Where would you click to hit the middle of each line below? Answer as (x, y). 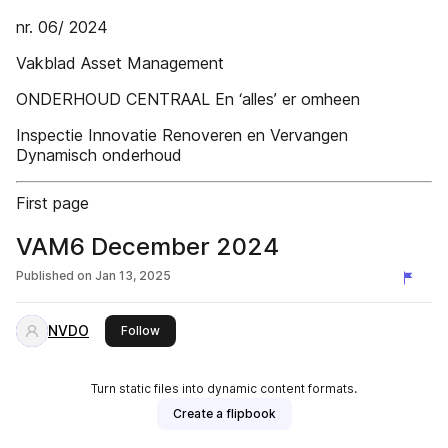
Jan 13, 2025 (133, 275)
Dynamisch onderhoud (99, 155)
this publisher (199, 329)
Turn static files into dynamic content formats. (224, 388)
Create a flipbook (224, 413)
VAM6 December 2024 (147, 246)
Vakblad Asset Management (120, 63)
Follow (140, 330)
